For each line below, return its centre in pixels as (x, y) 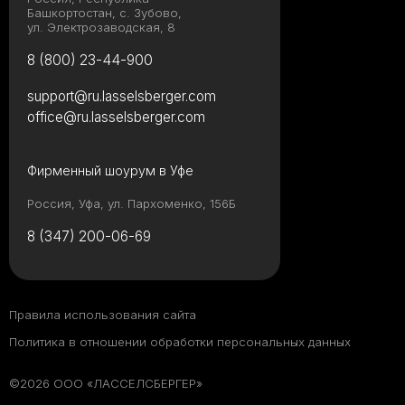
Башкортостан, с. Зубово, (104, 13)
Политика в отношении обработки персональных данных (180, 342)
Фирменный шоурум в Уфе (110, 171)
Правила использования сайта (103, 315)
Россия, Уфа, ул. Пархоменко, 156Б (132, 204)
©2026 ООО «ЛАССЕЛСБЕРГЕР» (106, 384)
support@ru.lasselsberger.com (122, 97)
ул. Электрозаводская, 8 (101, 28)
